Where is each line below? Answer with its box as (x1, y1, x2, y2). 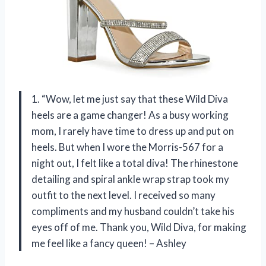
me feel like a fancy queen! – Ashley (31, 237, 186, 250)
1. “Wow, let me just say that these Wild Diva (31, 93, 228, 106)
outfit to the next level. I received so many (31, 189, 216, 202)
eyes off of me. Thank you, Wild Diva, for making (31, 221, 246, 234)
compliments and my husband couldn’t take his (31, 205, 235, 218)
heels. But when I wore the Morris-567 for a (31, 141, 223, 154)
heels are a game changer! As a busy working (31, 109, 229, 122)
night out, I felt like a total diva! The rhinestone (31, 157, 238, 170)
